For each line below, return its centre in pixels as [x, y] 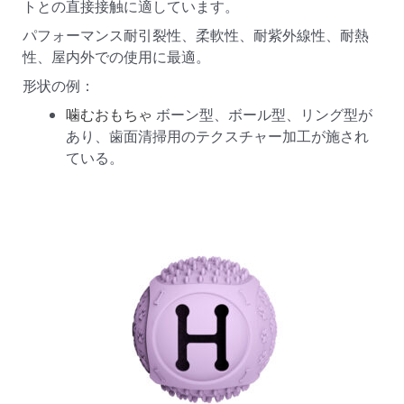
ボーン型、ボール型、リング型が [262, 115]
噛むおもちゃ [109, 115]
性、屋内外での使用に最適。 [116, 57]
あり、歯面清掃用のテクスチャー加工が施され [217, 136]
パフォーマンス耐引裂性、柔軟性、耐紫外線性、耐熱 [196, 35]
